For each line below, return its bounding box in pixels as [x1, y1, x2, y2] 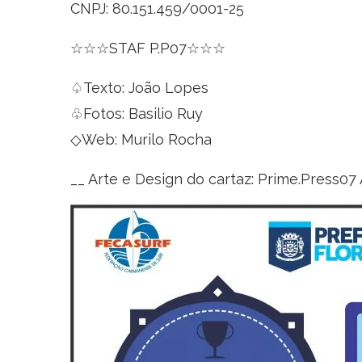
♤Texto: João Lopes [70, 79, 208, 96]
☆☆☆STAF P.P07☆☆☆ [70, 40, 225, 57]
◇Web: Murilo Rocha [70, 131, 212, 148]
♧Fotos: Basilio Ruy [70, 105, 203, 122]
